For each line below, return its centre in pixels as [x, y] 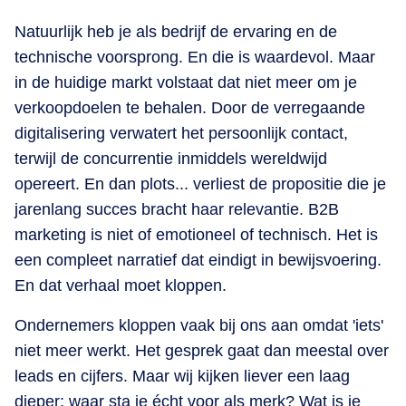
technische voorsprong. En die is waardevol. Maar [195, 57]
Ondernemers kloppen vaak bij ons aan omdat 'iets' [199, 325]
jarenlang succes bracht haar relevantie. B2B [177, 209]
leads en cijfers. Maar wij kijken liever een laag [182, 376]
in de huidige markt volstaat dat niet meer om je [186, 82]
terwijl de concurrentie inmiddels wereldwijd [171, 158]
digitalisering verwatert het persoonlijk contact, [181, 133]
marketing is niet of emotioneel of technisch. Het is [196, 234]
